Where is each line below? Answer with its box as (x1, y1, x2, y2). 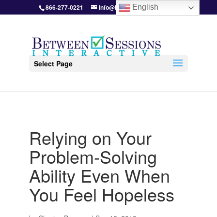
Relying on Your (29, 125, 152, 150)
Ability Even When (29, 163, 170, 187)
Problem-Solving (29, 144, 157, 169)
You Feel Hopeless (29, 182, 174, 206)
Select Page (33, 59, 73, 68)
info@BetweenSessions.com (98, 3, 178, 12)
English (130, 3, 159, 12)
